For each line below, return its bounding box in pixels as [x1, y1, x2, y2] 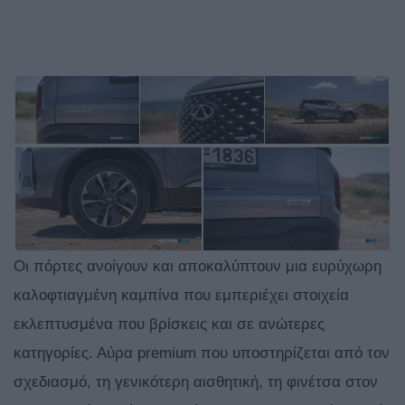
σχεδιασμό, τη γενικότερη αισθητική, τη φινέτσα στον [14, 373, 378, 391]
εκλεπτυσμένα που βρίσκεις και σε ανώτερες [14, 316, 325, 334]
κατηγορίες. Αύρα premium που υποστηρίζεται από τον [14, 344, 390, 363]
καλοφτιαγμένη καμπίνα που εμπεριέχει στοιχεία [14, 287, 349, 305]
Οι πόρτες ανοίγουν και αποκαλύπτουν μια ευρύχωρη [14, 258, 381, 276]
